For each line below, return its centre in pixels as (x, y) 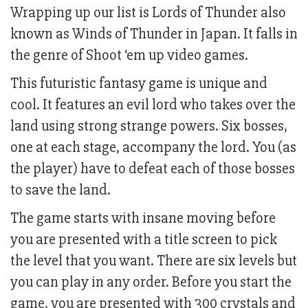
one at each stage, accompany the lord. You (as (153, 148)
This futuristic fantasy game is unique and (139, 84)
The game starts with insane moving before (143, 219)
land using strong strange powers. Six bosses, (149, 126)
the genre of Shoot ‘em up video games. (129, 56)
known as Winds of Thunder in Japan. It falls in (154, 34)
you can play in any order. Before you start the (151, 283)
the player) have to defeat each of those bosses (153, 169)
